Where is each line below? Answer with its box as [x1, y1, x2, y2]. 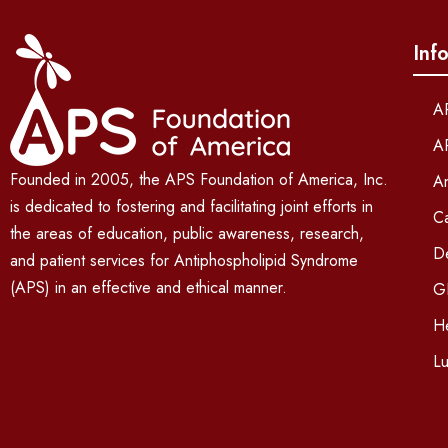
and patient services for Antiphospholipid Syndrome [10, 249, 358, 273]
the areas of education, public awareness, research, [10, 222, 364, 246]
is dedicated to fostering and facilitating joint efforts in [10, 195, 373, 219]
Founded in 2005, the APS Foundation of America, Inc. [10, 168, 388, 192]
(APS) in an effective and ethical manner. [10, 276, 287, 300]
